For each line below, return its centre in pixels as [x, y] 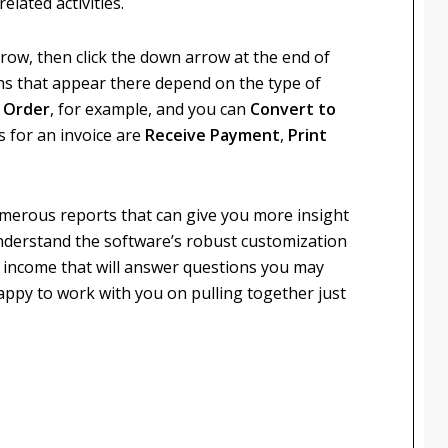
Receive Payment [212, 135]
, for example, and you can [150, 109]
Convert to [293, 109]
